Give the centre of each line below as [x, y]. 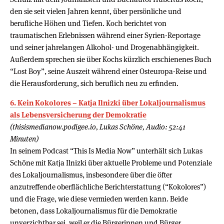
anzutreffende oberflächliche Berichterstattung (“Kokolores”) [108, 186]
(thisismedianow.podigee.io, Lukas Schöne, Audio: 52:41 [98, 126]
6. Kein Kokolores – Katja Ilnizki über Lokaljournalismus [108, 102]
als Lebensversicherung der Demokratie [78, 114]
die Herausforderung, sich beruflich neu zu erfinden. [94, 83]
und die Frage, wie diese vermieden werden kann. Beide [99, 198]
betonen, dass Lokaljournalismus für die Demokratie [93, 210]
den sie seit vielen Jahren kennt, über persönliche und [96, 11]
